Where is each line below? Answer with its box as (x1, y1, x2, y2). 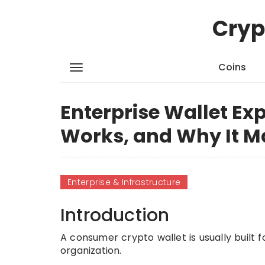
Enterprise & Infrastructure (67, 176, 181, 188)
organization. (60, 244, 122, 257)
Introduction (60, 203, 170, 228)
